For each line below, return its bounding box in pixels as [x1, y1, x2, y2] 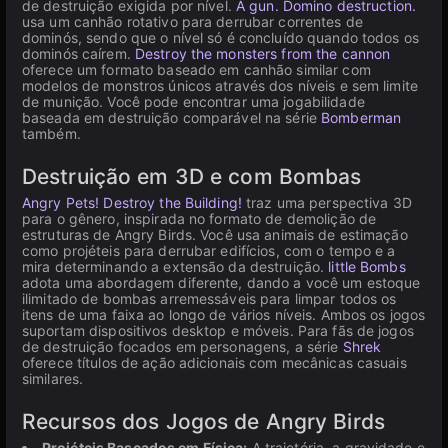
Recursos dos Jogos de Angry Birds [22, 409, 385, 434]
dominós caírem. [22, 45, 135, 62]
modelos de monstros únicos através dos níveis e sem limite [22, 77, 418, 94]
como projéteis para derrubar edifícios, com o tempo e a [22, 242, 396, 259]
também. [22, 125, 81, 142]
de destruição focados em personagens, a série [22, 338, 343, 355]
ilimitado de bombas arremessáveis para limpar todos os [22, 290, 397, 307]
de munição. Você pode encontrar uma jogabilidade [22, 93, 365, 110]
